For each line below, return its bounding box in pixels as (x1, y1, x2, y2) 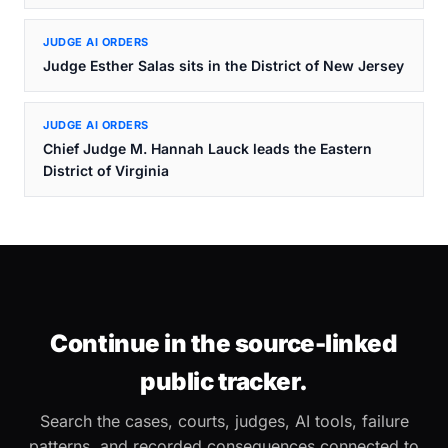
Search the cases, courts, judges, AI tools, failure (39, 411, 409, 431)
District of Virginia (43, 162, 169, 179)
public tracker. (140, 367, 308, 396)
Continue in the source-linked (50, 329, 398, 358)
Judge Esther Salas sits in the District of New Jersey (43, 57, 404, 74)
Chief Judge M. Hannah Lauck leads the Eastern (43, 140, 372, 157)
